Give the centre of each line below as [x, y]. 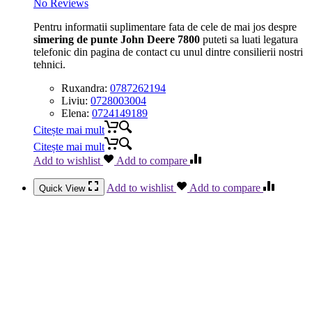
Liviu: [76, 100]
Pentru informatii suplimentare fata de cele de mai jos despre [165, 26]
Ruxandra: [86, 88]
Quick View [63, 188]
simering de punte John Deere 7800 [117, 39]
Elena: [77, 113]
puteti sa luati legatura [249, 39]
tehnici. [49, 64]
